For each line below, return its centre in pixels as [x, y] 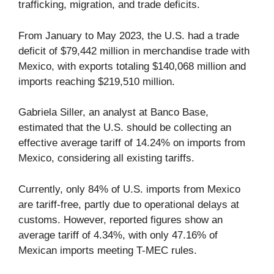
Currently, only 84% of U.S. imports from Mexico [129, 189]
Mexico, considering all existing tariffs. [106, 158]
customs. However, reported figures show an [120, 220]
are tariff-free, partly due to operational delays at [129, 204]
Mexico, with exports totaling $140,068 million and [132, 66]
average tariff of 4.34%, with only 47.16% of [118, 235]
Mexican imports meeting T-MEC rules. [108, 250]
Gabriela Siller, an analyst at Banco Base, [113, 113]
